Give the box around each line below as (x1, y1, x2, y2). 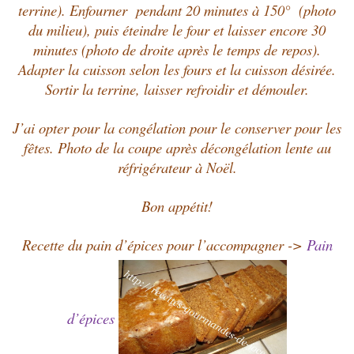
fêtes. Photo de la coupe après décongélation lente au (23, 137, 331, 157)
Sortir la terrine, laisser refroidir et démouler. (45, 78, 309, 99)
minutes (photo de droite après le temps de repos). (33, 39, 321, 59)
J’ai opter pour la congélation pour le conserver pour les (13, 117, 341, 137)
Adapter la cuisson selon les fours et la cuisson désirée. (18, 58, 336, 79)
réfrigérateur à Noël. (117, 156, 237, 177)
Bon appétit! (141, 195, 213, 216)
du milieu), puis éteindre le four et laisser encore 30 (28, 19, 326, 40)
